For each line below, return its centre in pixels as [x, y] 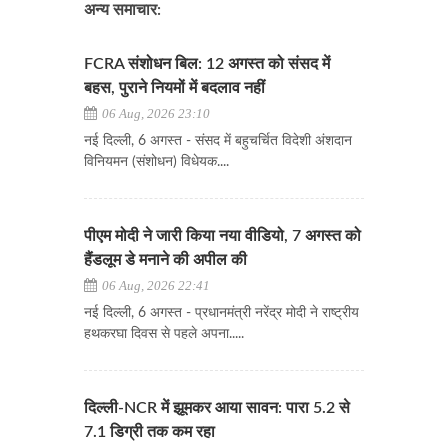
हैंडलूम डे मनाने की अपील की [165, 260]
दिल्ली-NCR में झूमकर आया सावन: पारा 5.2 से [217, 408]
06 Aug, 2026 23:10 [154, 114]
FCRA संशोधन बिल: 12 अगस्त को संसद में [207, 64]
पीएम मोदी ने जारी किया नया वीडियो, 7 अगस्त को [222, 236]
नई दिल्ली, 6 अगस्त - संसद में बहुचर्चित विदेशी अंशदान [218, 141]
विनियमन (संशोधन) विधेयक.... [156, 162]
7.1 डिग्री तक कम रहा [149, 432]
